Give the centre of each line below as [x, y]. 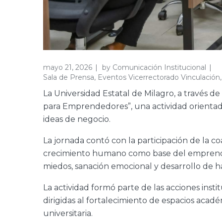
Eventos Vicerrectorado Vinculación [159, 77]
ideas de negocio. [77, 119]
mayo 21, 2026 [68, 67]
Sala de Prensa [69, 77]
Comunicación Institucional [159, 67]
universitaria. [68, 213]
